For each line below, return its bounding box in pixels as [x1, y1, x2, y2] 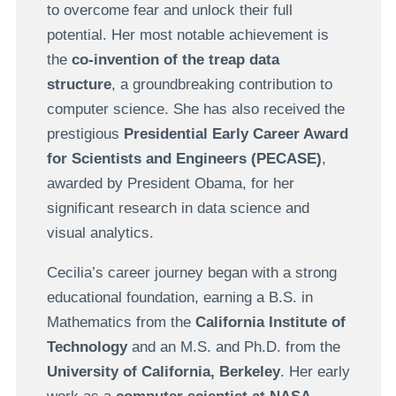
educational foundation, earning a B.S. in [46, 289, 313, 307]
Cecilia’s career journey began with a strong [46, 264, 337, 282]
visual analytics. [46, 225, 154, 242]
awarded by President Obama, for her [46, 175, 294, 193]
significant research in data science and [46, 200, 309, 217]
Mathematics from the [46, 314, 195, 331]
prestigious [46, 126, 124, 143]
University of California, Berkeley [46, 363, 280, 381]
